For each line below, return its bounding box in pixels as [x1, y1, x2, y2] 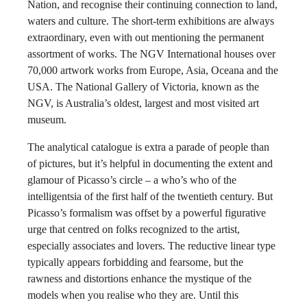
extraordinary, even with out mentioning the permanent [27, 32, 264, 43]
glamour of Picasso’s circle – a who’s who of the [27, 174, 236, 186]
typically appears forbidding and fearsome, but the [27, 256, 243, 268]
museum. [27, 114, 66, 125]
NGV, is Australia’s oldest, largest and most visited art [27, 97, 259, 109]
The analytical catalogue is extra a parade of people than [27, 141, 269, 153]
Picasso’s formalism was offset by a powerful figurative [27, 207, 266, 219]
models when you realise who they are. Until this [27, 289, 238, 301]
